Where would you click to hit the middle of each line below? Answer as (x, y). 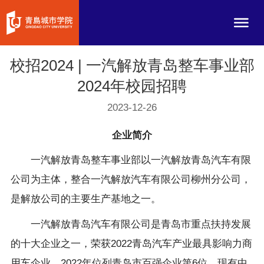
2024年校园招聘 (132, 86)
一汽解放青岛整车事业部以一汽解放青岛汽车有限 (131, 160)
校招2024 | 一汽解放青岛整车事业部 (132, 66)
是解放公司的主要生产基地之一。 (85, 199)
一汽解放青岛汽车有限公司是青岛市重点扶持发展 (131, 224)
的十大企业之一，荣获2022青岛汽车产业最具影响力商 (131, 243)
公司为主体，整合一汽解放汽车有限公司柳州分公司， (131, 180)
